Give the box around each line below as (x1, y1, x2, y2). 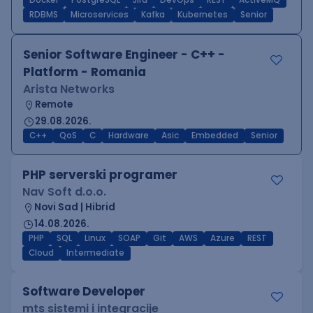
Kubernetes (177, 9, 228, 20)
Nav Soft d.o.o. (22, 184, 106, 200)
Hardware (108, 130, 149, 141)
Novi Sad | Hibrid (34, 201, 115, 214)
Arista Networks (23, 81, 115, 97)
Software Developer (22, 283, 145, 300)
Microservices (71, 9, 129, 20)
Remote (35, 98, 73, 111)
